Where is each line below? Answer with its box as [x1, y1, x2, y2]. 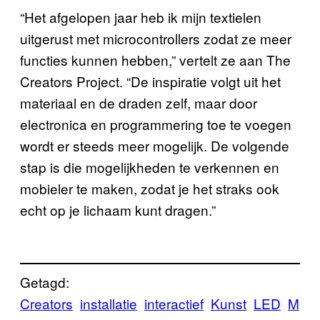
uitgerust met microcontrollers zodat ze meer [20, 29, 291, 49]
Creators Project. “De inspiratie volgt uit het [20, 71, 281, 91]
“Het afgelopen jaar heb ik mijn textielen [20, 7, 261, 27]
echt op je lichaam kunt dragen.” [20, 200, 216, 220]
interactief [144, 293, 204, 313]
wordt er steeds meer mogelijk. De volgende [20, 136, 289, 156]
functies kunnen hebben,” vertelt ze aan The [20, 50, 291, 70]
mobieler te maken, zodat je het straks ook [20, 179, 279, 199]
